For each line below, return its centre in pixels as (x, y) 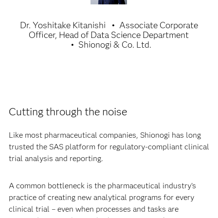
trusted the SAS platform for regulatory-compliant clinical (109, 147)
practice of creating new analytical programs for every (101, 197)
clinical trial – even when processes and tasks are (93, 209)
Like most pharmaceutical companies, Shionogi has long (105, 135)
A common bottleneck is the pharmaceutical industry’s (102, 186)
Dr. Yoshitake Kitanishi (63, 25)
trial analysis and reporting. (56, 158)
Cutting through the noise (68, 112)
